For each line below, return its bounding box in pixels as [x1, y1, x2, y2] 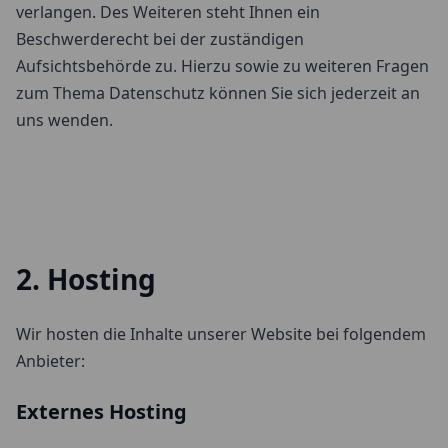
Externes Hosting [16, 398, 187, 425]
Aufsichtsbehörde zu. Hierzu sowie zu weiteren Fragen [16, 55, 429, 77]
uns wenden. [16, 109, 113, 131]
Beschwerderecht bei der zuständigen [16, 28, 304, 50]
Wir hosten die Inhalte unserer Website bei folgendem [16, 323, 426, 345]
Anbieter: [16, 350, 85, 372]
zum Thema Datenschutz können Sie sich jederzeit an [16, 82, 420, 104]
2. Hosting [16, 260, 156, 298]
